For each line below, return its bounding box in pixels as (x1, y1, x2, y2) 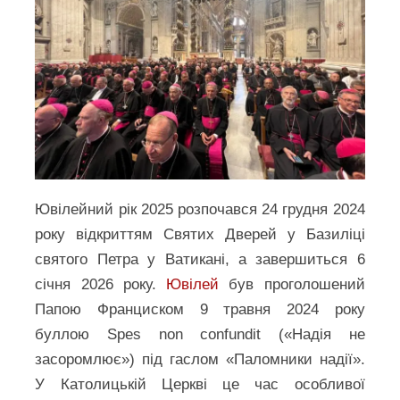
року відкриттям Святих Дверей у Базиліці (35, 225, 365, 243)
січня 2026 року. (35, 275, 167, 293)
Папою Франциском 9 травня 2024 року (35, 300, 365, 318)
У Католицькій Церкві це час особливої (35, 375, 365, 393)
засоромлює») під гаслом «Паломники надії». (35, 350, 365, 368)
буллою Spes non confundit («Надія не (35, 325, 365, 343)
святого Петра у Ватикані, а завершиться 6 (35, 250, 365, 268)
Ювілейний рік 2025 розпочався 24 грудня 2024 (35, 200, 365, 218)
